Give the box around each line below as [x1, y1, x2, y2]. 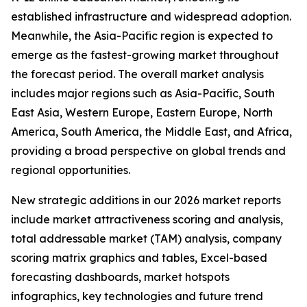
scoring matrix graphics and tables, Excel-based [11, 251, 267, 265]
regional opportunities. [11, 163, 130, 177]
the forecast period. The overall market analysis [11, 67, 264, 82]
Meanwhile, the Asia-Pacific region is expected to [11, 29, 273, 43]
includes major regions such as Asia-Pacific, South [11, 86, 275, 101]
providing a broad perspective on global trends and [11, 144, 286, 158]
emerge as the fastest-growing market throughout [11, 48, 279, 62]
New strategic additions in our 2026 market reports [11, 193, 281, 208]
